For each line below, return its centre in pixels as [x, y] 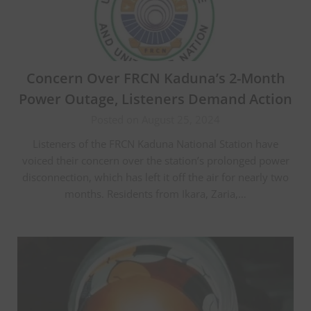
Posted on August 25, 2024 [155, 119]
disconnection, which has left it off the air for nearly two [155, 177]
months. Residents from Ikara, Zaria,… [155, 193]
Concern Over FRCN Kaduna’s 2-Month [155, 78]
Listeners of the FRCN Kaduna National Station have [155, 143]
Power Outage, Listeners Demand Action [155, 99]
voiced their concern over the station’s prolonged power [155, 160]
